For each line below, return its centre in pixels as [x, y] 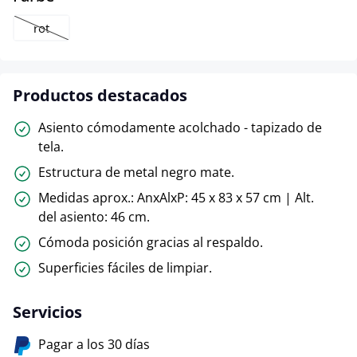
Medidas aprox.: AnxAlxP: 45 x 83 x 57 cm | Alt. [176, 197]
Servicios [47, 312]
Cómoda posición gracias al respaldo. [151, 242]
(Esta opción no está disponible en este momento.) [160, 37]
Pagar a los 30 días [94, 344]
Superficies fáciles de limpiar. [125, 267]
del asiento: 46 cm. [94, 216]
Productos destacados [100, 95]
